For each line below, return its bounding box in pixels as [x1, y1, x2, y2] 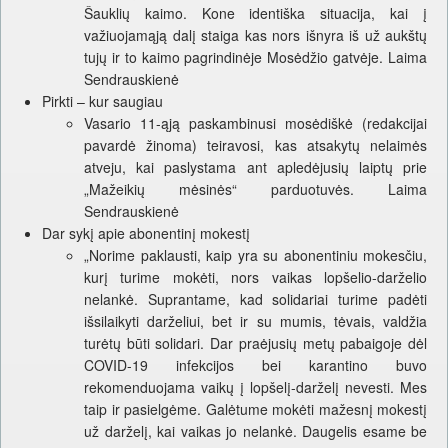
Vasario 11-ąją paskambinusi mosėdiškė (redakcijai [84, 113, 427, 134]
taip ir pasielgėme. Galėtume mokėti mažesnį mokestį [84, 399, 427, 420]
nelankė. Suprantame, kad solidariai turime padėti [84, 289, 427, 310]
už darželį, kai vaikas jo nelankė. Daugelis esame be [84, 421, 427, 442]
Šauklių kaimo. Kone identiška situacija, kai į [84, 3, 427, 24]
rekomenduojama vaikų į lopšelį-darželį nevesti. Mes [84, 377, 427, 398]
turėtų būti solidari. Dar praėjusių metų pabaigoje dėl [84, 333, 427, 354]
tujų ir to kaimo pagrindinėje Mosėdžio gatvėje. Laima [84, 47, 427, 68]
